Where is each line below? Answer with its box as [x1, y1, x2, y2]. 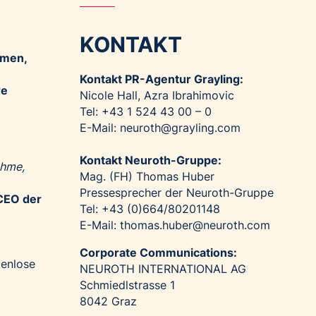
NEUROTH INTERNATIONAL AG [80, 262, 247, 276]
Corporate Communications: [80, 245, 238, 260]
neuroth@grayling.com [120, 121, 241, 135]
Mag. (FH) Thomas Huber [80, 169, 215, 184]
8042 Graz [80, 294, 138, 309]
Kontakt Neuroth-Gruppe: [80, 153, 222, 168]
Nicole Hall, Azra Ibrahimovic [80, 88, 235, 103]
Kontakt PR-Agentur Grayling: [80, 72, 244, 87]
